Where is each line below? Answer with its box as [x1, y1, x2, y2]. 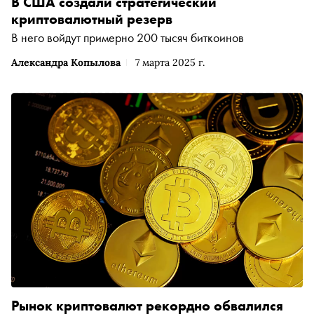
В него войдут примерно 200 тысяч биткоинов [11, 29, 244, 46]
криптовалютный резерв [11, 9, 172, 28]
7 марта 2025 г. [135, 55, 205, 69]
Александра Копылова [11, 55, 121, 69]
